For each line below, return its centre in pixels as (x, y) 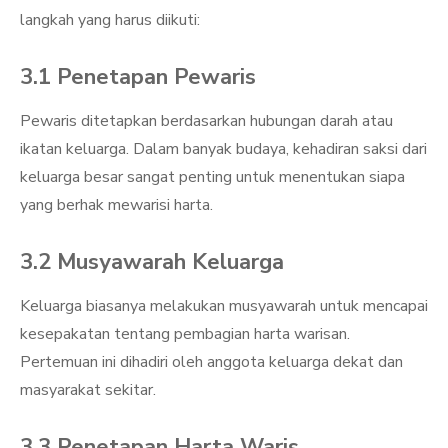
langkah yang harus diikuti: (110, 20)
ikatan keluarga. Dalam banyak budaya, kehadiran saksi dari (223, 149)
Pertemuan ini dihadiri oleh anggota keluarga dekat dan (211, 362)
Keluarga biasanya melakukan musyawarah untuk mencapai (224, 306)
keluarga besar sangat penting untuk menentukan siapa (212, 177)
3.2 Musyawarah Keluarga (152, 262)
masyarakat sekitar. (88, 390)
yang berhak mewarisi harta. (116, 205)
